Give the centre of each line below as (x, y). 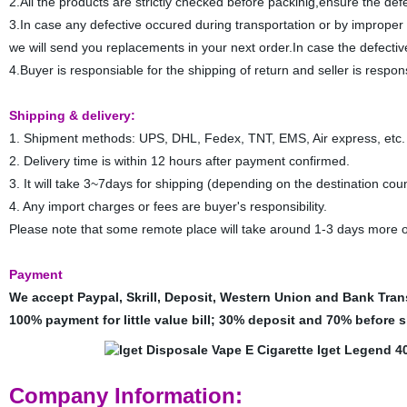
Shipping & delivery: (72, 115)
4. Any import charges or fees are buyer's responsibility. (168, 206)
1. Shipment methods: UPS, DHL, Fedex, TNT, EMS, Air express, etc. (207, 138)
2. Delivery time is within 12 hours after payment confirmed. (181, 161)
